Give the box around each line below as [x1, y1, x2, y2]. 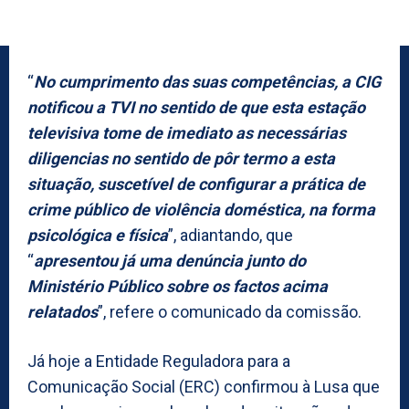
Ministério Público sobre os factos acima [27, 276, 328, 296]
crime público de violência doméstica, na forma [27, 199, 375, 219]
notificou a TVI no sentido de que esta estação [27, 97, 365, 117]
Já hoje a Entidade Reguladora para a [27, 351, 290, 371]
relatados [27, 301, 98, 321]
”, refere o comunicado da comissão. [98, 301, 362, 321]
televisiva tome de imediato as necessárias [27, 122, 346, 142]
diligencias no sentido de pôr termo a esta [27, 148, 335, 168]
